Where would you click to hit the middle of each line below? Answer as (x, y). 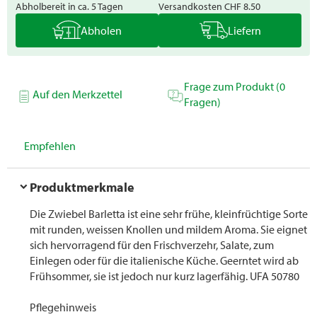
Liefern (244, 31)
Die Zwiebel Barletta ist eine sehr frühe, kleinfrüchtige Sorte (169, 214)
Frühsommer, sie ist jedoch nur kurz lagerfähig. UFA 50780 (165, 276)
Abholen (101, 31)
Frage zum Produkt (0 (235, 87)
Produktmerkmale (82, 188)
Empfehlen (50, 146)
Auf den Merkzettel (77, 94)
